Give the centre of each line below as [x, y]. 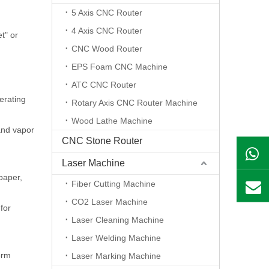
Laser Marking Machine [116, 256]
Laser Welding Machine [116, 238]
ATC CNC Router [104, 85]
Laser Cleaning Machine [118, 220]
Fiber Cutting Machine [113, 184]
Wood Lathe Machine [112, 121]
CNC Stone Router [102, 141]
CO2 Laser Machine [110, 202]
